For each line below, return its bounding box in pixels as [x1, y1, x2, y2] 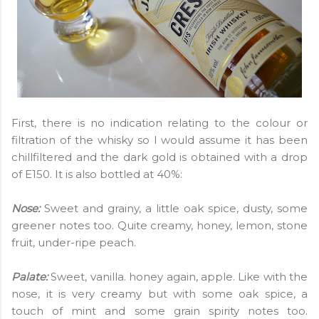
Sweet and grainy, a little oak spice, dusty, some [44, 201, 308, 215]
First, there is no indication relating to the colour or [11, 115, 308, 130]
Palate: [11, 269, 48, 283]
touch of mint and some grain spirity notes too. [11, 303, 308, 318]
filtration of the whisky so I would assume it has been [11, 132, 308, 147]
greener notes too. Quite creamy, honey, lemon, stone [11, 218, 308, 232]
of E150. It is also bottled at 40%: [11, 167, 182, 181]
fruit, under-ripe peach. [11, 235, 139, 249]
